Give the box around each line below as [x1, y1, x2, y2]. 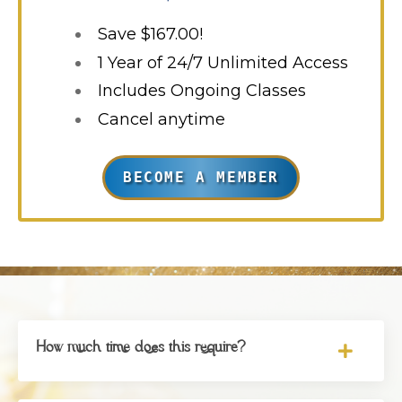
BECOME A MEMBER [123, 168, 279, 186]
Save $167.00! [98, 24, 203, 45]
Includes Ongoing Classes [98, 81, 306, 101]
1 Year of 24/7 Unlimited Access [98, 52, 348, 73]
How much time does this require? [36, 338, 246, 356]
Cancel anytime [98, 109, 225, 129]
